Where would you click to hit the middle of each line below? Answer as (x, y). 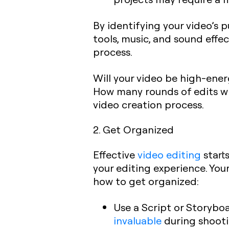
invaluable (138, 220)
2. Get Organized (133, 129)
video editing (169, 154)
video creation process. (148, 104)
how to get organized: (146, 181)
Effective (115, 154)
